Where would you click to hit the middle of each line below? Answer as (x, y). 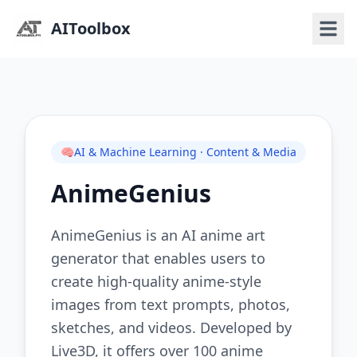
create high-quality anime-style (156, 281)
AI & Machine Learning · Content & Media (185, 152)
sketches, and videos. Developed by (171, 328)
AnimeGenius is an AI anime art (158, 235)
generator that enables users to (158, 258)
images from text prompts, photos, (171, 304)
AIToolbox (91, 28)
